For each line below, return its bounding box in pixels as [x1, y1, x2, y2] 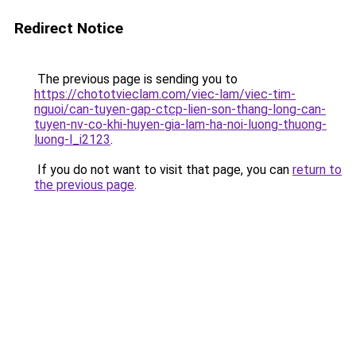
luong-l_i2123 [34, 132, 110, 147]
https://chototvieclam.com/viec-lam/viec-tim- [34, 87, 296, 102]
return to [292, 162, 342, 177]
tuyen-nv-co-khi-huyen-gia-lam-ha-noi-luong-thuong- [34, 117, 327, 132]
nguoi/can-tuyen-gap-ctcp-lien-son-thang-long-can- [34, 102, 326, 117]
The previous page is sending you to [34, 72, 238, 87]
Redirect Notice [14, 19, 123, 37]
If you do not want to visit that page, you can [34, 162, 292, 177]
